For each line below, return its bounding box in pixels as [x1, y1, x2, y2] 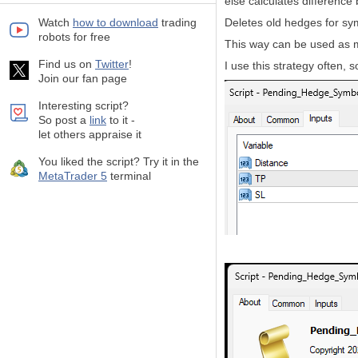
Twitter [95, 58, 129, 70]
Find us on [38, 58, 95, 70]
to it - [106, 113, 135, 126]
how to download [73, 16, 158, 29]
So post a [38, 113, 89, 126]
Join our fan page [38, 72, 127, 85]
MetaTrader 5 [38, 169, 107, 182]
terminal [107, 169, 151, 182]
